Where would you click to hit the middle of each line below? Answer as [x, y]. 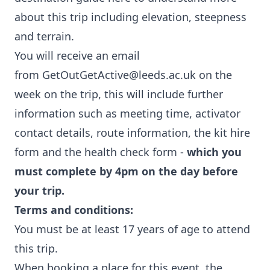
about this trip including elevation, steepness [130, 17]
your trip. [39, 190]
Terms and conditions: [74, 210]
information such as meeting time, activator [127, 113]
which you [214, 152]
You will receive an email [77, 55]
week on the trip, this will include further [119, 94]
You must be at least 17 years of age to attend [132, 229]
